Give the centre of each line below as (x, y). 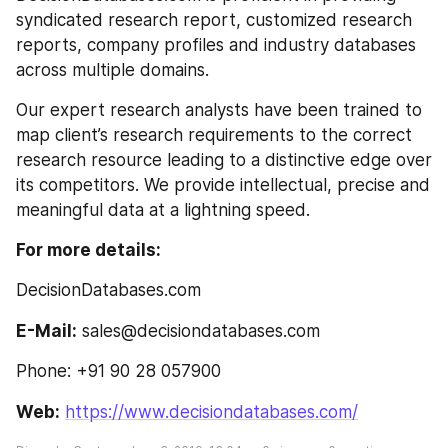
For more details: (88, 249)
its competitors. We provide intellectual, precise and (223, 184)
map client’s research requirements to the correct (214, 134)
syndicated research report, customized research (214, 19)
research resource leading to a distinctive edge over (224, 159)
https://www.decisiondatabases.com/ (211, 411)
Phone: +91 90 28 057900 (118, 371)
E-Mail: (46, 330)
